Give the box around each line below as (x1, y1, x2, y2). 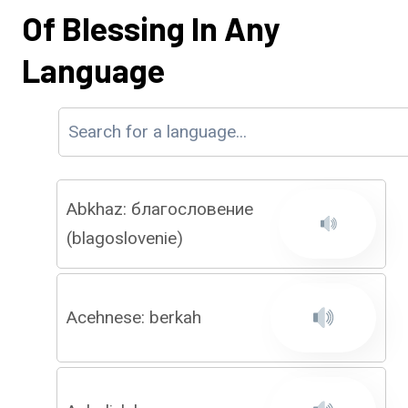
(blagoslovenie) (66, 228, 183, 249)
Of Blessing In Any (22, 8, 280, 47)
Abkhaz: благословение (66, 199, 253, 219)
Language (22, 50, 165, 89)
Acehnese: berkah (66, 307, 201, 328)
